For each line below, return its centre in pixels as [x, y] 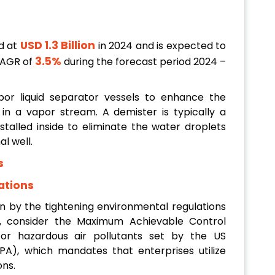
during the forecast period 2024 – [145, 62]
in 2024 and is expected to [162, 46]
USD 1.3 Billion [58, 46]
